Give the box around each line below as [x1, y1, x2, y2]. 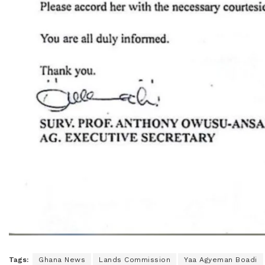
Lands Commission [99, 255, 170, 264]
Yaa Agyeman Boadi [184, 255, 257, 264]
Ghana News [38, 255, 85, 264]
